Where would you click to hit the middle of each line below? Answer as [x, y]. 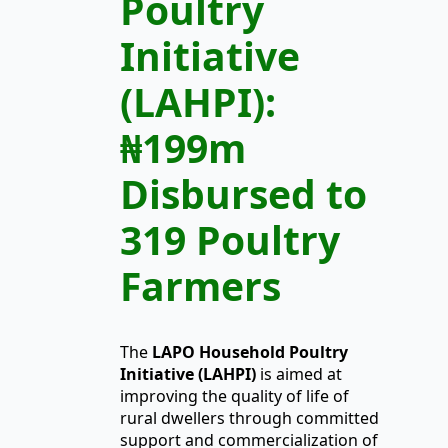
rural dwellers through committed [249, 418]
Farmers [200, 285]
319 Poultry [230, 239]
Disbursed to [243, 193]
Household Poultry [273, 352]
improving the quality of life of [234, 396]
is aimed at [299, 374]
